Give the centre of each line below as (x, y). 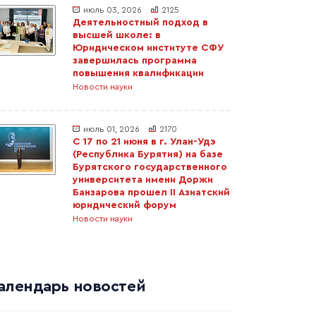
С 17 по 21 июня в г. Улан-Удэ (144, 142)
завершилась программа (135, 61)
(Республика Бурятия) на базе (148, 154)
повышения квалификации (138, 73)
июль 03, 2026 (113, 10)
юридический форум (124, 205)
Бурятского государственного (150, 167)
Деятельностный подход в (140, 23)
